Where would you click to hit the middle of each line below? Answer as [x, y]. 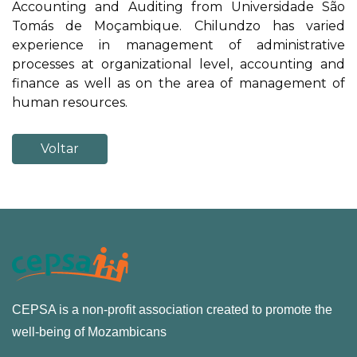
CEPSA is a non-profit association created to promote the [172, 309]
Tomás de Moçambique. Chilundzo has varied [178, 26]
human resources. [70, 103]
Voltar [60, 148]
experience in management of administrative [178, 45]
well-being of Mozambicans [89, 331]
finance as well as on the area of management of [178, 84]
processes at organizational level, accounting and [178, 65]
